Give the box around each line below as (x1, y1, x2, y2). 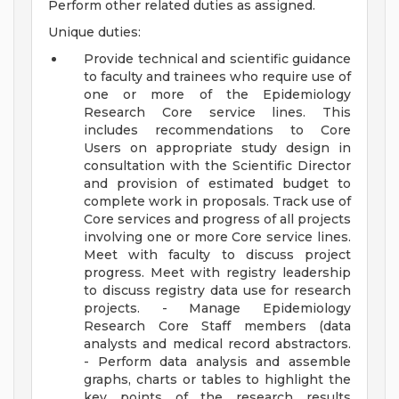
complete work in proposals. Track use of (84, 193, 351, 210)
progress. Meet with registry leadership (84, 265, 351, 281)
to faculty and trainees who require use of (84, 69, 351, 85)
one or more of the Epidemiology (84, 86, 351, 103)
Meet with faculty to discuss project (84, 247, 351, 264)
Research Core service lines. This (84, 104, 351, 121)
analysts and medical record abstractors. (84, 336, 351, 353)
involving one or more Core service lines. (84, 229, 351, 246)
